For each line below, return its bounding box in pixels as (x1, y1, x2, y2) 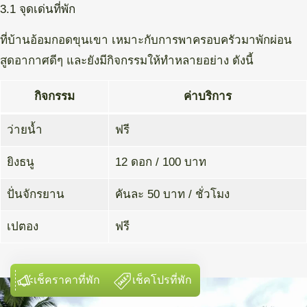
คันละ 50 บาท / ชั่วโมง (114, 188, 230, 201)
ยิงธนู (6, 156, 34, 169)
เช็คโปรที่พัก (132, 274, 192, 286)
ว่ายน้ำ (6, 123, 42, 137)
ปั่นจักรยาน (6, 188, 64, 201)
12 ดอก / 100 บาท (114, 156, 206, 169)
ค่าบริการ (184, 90, 232, 103)
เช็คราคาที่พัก (34, 274, 100, 286)
